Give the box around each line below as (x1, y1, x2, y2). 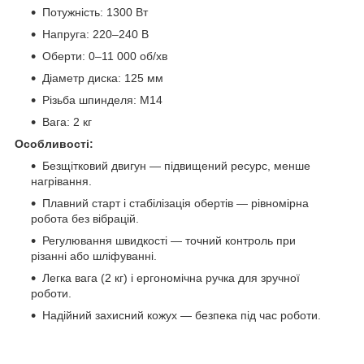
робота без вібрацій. (31, 211, 139, 225)
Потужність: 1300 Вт (42, 5, 148, 19)
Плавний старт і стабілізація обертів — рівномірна (42, 196, 309, 210)
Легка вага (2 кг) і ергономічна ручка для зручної (42, 271, 300, 284)
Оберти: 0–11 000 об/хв (42, 49, 167, 63)
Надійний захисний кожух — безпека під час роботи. (42, 308, 321, 322)
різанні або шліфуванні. (31, 249, 157, 262)
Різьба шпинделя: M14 (42, 93, 162, 106)
